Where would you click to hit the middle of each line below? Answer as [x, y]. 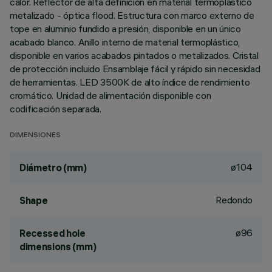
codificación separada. [56, 109]
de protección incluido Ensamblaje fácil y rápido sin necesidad [135, 69]
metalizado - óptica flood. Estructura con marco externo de [132, 15]
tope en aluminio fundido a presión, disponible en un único [125, 29]
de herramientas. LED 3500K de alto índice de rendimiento [130, 82]
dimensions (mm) [58, 246]
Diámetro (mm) [53, 168]
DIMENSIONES [35, 136]
